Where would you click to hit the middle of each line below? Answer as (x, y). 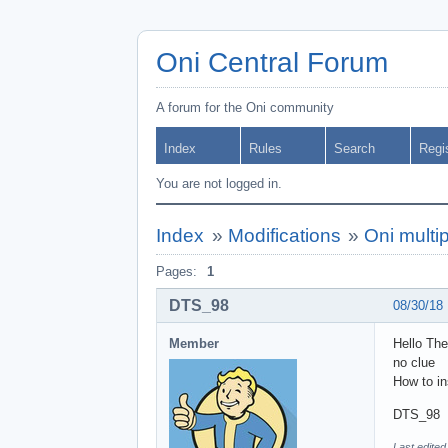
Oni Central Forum (272, 62)
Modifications (284, 235)
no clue (414, 362)
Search (354, 148)
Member (194, 343)
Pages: (176, 271)
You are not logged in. (219, 183)
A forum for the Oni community (245, 107)
